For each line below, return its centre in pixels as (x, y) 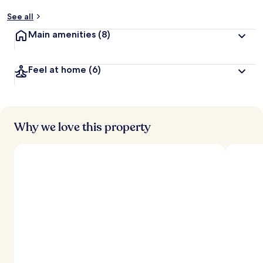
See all (20, 16)
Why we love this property (82, 127)
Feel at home (58, 70)
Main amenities (63, 34)
